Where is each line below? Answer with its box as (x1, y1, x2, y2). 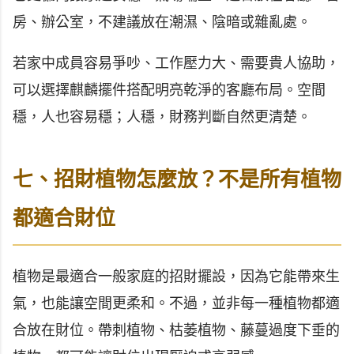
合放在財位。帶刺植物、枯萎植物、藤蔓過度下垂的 (13, 322, 340, 338)
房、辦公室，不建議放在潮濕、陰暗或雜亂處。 (13, 14, 311, 31)
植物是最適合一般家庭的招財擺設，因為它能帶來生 (13, 268, 340, 284)
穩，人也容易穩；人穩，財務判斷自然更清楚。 (13, 109, 311, 126)
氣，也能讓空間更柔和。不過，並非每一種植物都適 (13, 295, 340, 311)
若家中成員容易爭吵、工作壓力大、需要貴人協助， (13, 55, 340, 72)
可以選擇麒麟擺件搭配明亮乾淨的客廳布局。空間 (13, 82, 326, 99)
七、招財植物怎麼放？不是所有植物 (13, 168, 341, 192)
